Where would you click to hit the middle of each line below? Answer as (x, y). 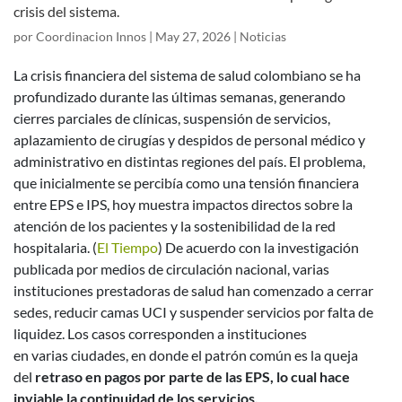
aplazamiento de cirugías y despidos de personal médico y (189, 139)
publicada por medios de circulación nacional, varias (171, 268)
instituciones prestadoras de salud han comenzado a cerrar (193, 290)
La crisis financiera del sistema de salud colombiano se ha (187, 74)
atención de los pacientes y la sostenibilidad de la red (175, 225)
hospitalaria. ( (55, 247)
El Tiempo (127, 247)
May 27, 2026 (193, 36)
